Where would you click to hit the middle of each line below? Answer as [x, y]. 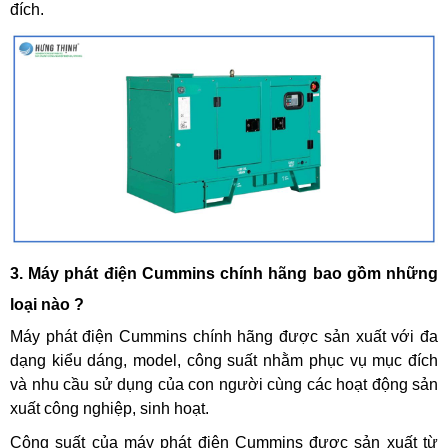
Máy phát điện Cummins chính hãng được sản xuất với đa [224, 336]
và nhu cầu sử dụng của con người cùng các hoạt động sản [224, 384]
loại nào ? [47, 304]
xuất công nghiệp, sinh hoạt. [109, 408]
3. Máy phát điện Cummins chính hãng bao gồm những [224, 273]
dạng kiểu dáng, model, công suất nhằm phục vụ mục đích [224, 360]
